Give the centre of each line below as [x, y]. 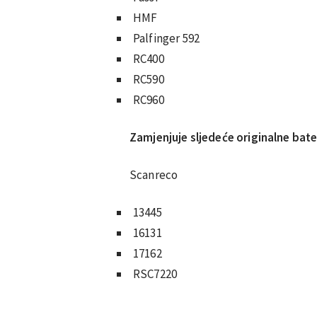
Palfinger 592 [166, 38]
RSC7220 [155, 273]
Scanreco [154, 174]
